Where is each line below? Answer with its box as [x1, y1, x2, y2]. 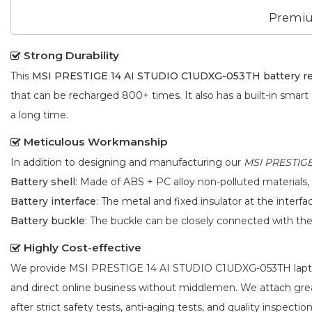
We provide [10, 261, 69, 274]
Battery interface [10, 194, 96, 208]
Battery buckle [10, 214, 85, 227]
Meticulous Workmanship [24, 134, 168, 148]
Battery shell [10, 175, 75, 188]
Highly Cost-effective [24, 240, 141, 254]
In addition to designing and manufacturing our [10, 155, 244, 169]
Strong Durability [24, 48, 119, 62]
